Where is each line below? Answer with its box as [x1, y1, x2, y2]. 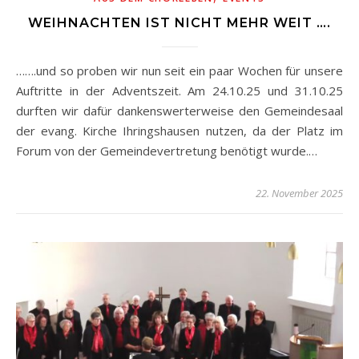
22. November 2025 [256, 186, 343, 201]
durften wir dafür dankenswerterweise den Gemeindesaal [16, 103, 343, 119]
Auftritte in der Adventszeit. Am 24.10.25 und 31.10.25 [16, 83, 343, 99]
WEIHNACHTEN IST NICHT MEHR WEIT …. [28, 15, 331, 31]
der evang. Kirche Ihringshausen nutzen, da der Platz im [16, 123, 343, 139]
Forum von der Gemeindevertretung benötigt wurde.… [16, 143, 317, 159]
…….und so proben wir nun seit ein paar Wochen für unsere [16, 63, 42, 79]
